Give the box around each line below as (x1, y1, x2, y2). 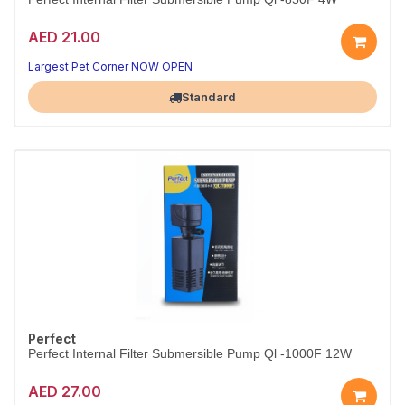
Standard (182, 89, 236, 104)
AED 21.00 (28, 27, 100, 46)
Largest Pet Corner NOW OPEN (28, 60, 193, 73)
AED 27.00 (28, 381, 101, 400)
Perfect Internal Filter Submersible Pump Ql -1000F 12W (28, 347, 352, 361)
